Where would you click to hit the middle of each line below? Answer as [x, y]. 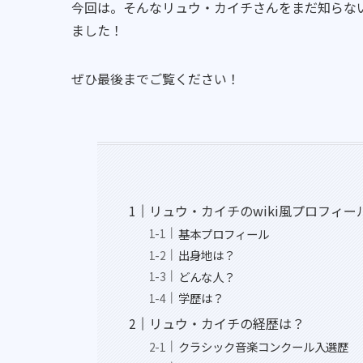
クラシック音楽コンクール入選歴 [264, 346]
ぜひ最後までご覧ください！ [156, 79]
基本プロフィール [224, 233]
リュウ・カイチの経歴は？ [227, 324]
